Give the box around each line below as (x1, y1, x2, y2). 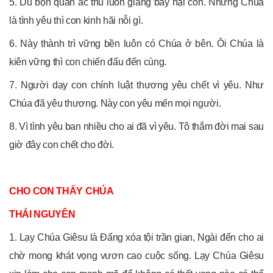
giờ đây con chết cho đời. (9, 139, 114, 150)
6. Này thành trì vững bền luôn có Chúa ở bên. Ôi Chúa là (9, 38, 264, 49)
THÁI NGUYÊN (9, 208, 76, 219)
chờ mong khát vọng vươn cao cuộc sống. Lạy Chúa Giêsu (9, 250, 264, 261)
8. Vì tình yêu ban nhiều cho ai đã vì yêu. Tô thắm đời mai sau (9, 121, 264, 132)
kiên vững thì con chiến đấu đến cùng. (9, 56, 167, 67)
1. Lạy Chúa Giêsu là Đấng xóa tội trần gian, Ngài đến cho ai (9, 232, 264, 243)
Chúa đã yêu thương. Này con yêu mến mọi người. (9, 97, 221, 108)
